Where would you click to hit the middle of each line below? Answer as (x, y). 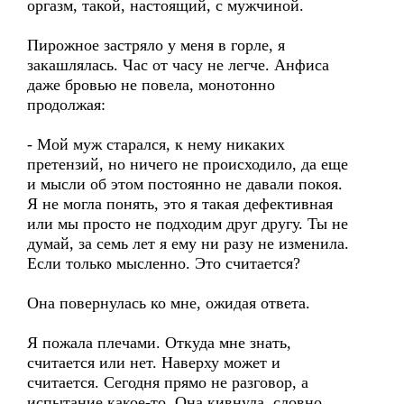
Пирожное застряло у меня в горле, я (156, 45)
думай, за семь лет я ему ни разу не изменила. (188, 243)
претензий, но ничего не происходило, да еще (188, 164)
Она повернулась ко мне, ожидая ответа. (169, 303)
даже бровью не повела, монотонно (151, 85)
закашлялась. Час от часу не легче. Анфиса (178, 65)
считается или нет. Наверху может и (154, 363)
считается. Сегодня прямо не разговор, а (168, 382)
